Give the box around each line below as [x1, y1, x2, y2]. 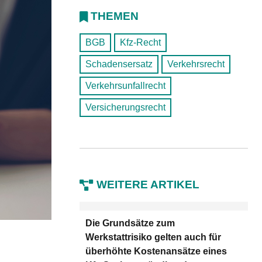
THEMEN [91, 10, 139, 22]
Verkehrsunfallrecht [85, 81, 166, 91]
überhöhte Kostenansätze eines [85, 246, 227, 256]
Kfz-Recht [120, 37, 161, 47]
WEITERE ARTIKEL [96, 178, 199, 191]
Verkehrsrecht [167, 59, 225, 69]
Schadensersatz [85, 59, 153, 69]
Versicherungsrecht [85, 102, 166, 112]
